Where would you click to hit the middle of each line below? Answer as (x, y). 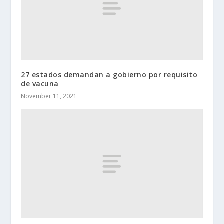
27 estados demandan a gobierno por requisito (109, 74)
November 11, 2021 (49, 96)
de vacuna (40, 83)
